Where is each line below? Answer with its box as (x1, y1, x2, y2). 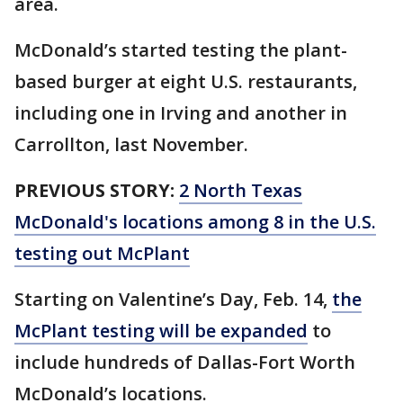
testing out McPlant (14, 241, 190, 266)
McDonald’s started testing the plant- (14, 38, 347, 63)
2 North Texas (179, 178, 302, 203)
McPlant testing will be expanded (14, 318, 308, 344)
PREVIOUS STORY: (14, 178, 175, 203)
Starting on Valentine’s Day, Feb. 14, (14, 287, 332, 312)
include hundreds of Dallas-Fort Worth (14, 350, 355, 375)
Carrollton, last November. (14, 132, 248, 157)
